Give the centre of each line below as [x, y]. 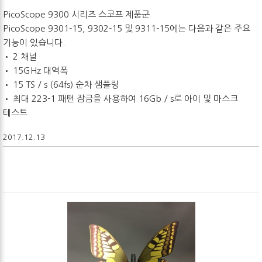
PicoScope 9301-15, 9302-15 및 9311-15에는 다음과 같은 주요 [127, 28]
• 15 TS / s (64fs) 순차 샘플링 [61, 84]
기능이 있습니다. [34, 42]
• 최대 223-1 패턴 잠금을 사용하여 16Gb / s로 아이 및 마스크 [120, 98]
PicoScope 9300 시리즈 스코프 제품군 [76, 14]
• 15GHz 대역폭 [35, 70]
